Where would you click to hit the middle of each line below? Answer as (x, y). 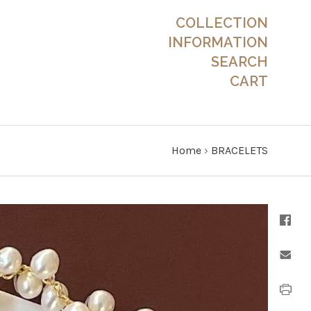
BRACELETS (239, 150)
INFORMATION (218, 42)
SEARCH (239, 62)
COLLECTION (222, 23)
